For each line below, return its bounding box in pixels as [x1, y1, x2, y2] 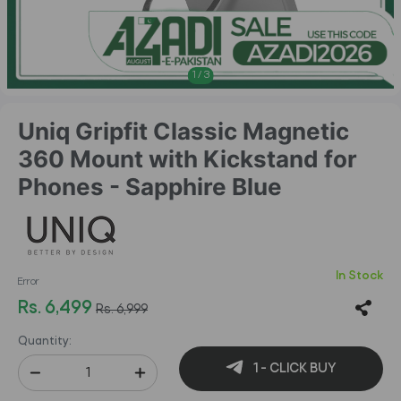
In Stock [336, 269, 383, 283]
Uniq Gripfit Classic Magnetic [18, 117, 349, 145]
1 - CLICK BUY [251, 361, 337, 376]
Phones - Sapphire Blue [18, 173, 282, 200]
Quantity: [18, 336, 72, 348]
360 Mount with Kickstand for [18, 145, 357, 173]
